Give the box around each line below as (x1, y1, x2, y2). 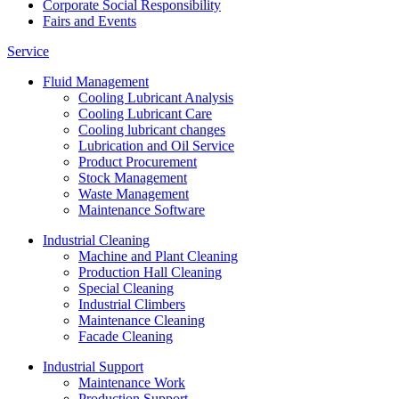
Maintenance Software (78, 202, 205, 218)
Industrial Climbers (78, 297, 185, 313)
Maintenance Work (78, 375, 185, 391)
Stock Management (78, 170, 187, 186)
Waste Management (78, 186, 189, 202)
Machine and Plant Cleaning (78, 248, 238, 265)
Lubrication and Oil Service (78, 138, 234, 154)
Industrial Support (43, 359, 143, 375)
